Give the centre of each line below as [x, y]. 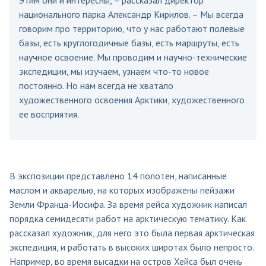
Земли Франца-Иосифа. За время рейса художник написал [128, 204]
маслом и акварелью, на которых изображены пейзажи [122, 190]
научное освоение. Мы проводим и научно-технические [133, 57]
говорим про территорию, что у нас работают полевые [132, 28]
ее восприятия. [49, 114]
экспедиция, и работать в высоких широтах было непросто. [132, 247]
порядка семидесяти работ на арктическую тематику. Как [128, 218]
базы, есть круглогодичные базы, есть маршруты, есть [129, 42]
